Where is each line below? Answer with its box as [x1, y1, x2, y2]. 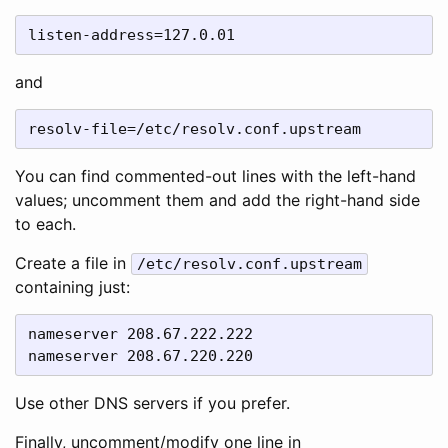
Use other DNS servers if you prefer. [15, 393, 290, 413]
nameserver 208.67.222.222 [28, 325, 253, 343]
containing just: [15, 277, 130, 297]
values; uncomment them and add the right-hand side [15, 190, 420, 210]
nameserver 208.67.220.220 [28, 347, 253, 365]
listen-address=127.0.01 [28, 26, 235, 44]
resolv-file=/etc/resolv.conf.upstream [28, 120, 361, 138]
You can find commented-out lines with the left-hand [15, 166, 416, 186]
